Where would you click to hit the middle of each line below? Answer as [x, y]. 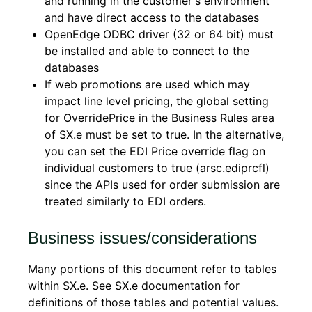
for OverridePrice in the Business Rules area [159, 118]
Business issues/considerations [142, 238]
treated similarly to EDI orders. [125, 201]
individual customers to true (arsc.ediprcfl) [157, 168]
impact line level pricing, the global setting [157, 101]
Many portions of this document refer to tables [152, 269]
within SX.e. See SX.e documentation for [134, 286]
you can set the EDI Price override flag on [155, 151]
